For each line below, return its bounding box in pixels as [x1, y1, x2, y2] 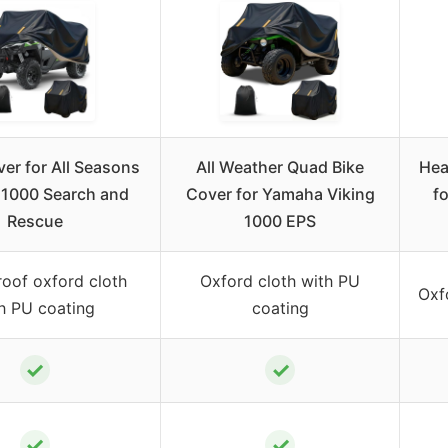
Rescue [6, 210, 63, 231]
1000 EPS [244, 210, 316, 231]
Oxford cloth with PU [200, 270, 360, 291]
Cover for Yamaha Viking [185, 183, 375, 204]
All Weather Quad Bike [196, 156, 364, 177]
